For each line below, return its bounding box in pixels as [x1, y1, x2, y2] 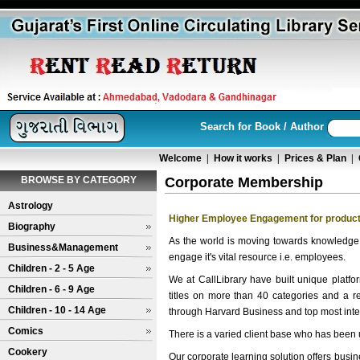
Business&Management [8, 242, 118, 253]
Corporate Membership [165, 174, 323, 190]
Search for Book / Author [200, 120, 325, 133]
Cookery [8, 346, 47, 358]
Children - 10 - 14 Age [8, 305, 106, 316]
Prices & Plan [284, 153, 346, 164]
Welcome [159, 153, 202, 164]
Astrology [8, 200, 53, 211]
